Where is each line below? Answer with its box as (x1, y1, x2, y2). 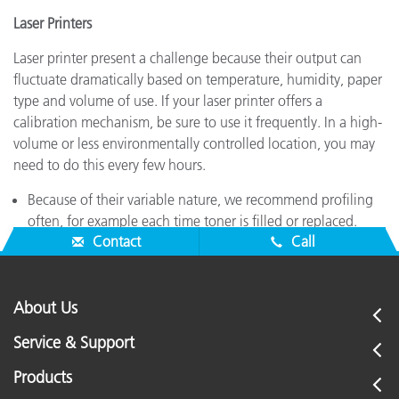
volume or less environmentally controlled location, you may (13, 134, 375, 152)
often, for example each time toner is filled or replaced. (28, 212, 357, 230)
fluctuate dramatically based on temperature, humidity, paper (13, 70, 382, 88)
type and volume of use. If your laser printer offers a (13, 92, 322, 110)
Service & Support (13, 333, 134, 353)
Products (13, 368, 72, 387)
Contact (88, 232, 141, 250)
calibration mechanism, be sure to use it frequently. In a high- (13, 113, 382, 131)
